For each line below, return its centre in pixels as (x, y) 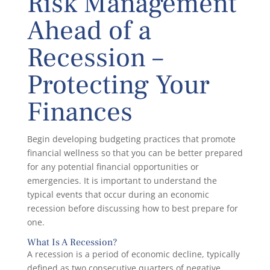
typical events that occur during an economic (118, 194)
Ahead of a (89, 30)
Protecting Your (118, 85)
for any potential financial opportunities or (113, 166)
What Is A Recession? (72, 242)
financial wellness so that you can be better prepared (135, 152)
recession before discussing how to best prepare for (132, 208)
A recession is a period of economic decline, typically (133, 254)
